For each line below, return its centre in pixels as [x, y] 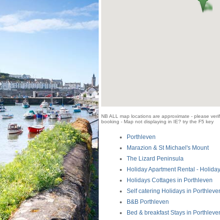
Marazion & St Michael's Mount [168, 148]
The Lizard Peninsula [155, 159]
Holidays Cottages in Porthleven [170, 180]
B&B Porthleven [148, 202]
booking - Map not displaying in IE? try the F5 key [157, 122]
